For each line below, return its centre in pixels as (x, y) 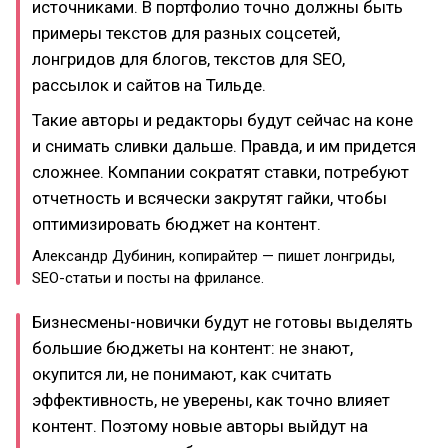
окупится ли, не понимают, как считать (182, 373)
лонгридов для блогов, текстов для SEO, (188, 59)
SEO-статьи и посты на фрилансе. (148, 277)
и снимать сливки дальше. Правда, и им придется (224, 145)
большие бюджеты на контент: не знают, (192, 347)
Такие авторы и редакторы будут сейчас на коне (222, 119)
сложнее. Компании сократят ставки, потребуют (220, 171)
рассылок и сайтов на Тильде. (149, 85)
